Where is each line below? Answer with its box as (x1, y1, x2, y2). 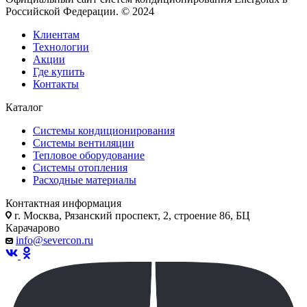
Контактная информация (5, 197, 121, 210)
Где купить (33, 66, 84, 78)
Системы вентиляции (33, 137, 134, 149)
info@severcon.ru (16, 234, 93, 247)
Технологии (33, 41, 89, 53)
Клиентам (33, 29, 79, 41)
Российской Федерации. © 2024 (5, 5, 154, 18)
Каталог (5, 101, 43, 114)
